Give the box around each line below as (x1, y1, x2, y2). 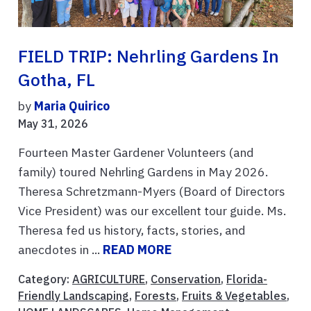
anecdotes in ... (18, 241, 103, 258)
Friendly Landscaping (18, 288, 129, 303)
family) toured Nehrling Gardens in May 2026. (18, 163, 268, 180)
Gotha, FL (18, 68, 95, 91)
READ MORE (103, 241, 171, 258)
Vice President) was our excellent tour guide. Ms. (18, 202, 286, 219)
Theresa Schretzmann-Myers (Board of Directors (18, 183, 285, 199)
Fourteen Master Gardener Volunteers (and (18, 144, 254, 160)
